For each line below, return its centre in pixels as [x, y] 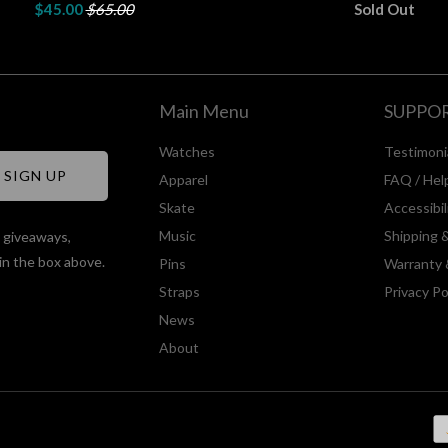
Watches [187, 151]
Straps [179, 291]
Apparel [183, 179]
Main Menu [204, 110]
